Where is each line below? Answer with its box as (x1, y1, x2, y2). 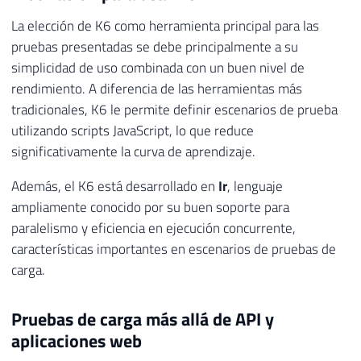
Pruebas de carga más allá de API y (11, 305, 274, 333)
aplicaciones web (11, 326, 142, 355)
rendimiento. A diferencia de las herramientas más (11, 77, 302, 99)
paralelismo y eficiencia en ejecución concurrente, (11, 217, 296, 239)
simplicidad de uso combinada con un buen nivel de (11, 56, 305, 78)
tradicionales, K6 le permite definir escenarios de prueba (11, 98, 338, 120)
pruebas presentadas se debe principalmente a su (11, 35, 298, 57)
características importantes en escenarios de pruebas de (11, 238, 336, 259)
